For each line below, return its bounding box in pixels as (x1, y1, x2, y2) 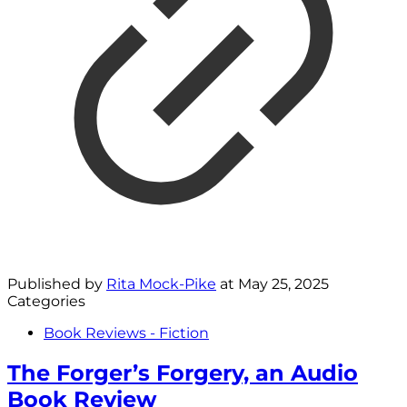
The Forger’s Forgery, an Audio (7, 359, 358, 386)
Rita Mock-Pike (106, 274, 216, 293)
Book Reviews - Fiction (44, 323, 209, 342)
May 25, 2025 (238, 274, 329, 293)
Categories (7, 292, 85, 310)
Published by (7, 274, 106, 293)
